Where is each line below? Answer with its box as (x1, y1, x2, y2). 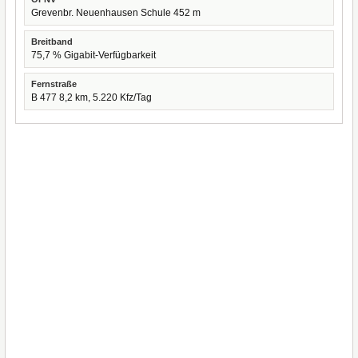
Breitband (31, 37, 73, 46)
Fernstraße (31, 79, 77, 89)
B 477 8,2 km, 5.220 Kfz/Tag (31, 92, 152, 103)
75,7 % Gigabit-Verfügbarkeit (31, 50, 156, 61)
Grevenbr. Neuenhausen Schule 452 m (31, 7, 201, 18)
